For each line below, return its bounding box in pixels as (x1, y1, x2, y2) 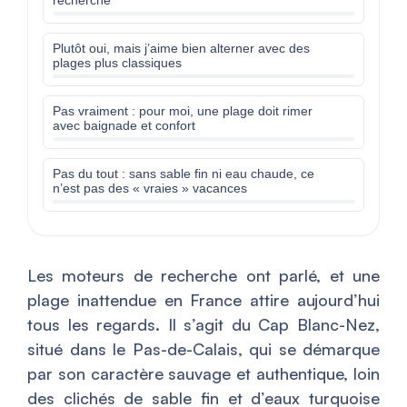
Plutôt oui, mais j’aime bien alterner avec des (53, 41, 310, 56)
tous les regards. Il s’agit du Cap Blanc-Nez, (27, 314, 380, 335)
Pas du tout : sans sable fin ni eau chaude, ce (53, 166, 314, 182)
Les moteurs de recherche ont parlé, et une (27, 265, 380, 286)
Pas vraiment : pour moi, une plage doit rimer (53, 104, 313, 119)
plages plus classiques (53, 55, 182, 71)
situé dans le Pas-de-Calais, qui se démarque (27, 339, 380, 360)
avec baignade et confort (53, 118, 195, 134)
